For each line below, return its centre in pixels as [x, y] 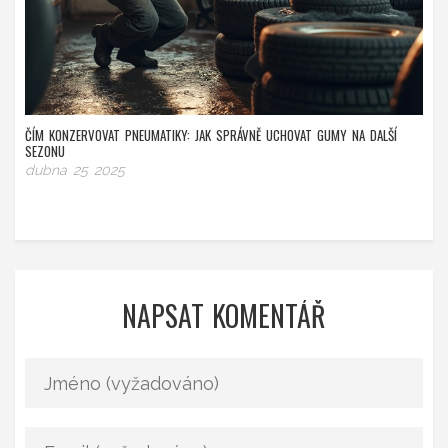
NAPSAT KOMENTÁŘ [224, 316]
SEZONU [45, 151]
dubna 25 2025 [75, 170]
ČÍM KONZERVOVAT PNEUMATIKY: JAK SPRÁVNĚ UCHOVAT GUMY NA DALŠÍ [211, 135]
